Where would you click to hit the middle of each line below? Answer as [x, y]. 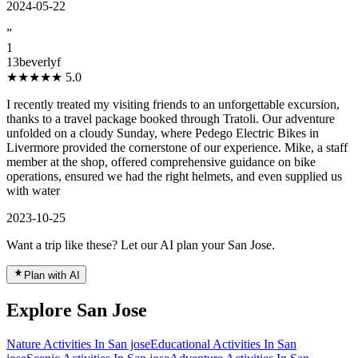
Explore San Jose [77, 310]
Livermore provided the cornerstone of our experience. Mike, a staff [177, 148]
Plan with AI [52, 276]
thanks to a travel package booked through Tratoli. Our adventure [171, 119]
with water [33, 191]
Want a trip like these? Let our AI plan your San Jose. [141, 245]
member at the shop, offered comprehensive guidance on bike [161, 162]
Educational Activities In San [223, 344]
